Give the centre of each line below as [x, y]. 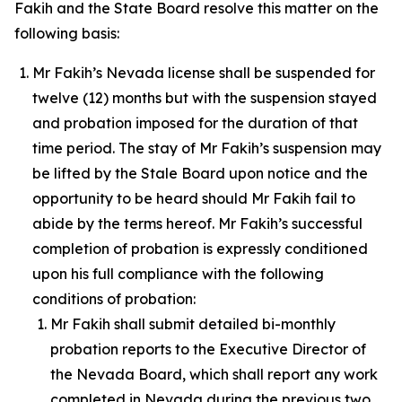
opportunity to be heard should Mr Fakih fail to [194, 198]
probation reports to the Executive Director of [208, 349]
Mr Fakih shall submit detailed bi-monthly [193, 324]
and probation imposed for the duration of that [195, 123]
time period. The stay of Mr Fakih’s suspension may [207, 148]
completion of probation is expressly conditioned [200, 249]
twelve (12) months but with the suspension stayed [205, 98]
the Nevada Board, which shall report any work [214, 374]
